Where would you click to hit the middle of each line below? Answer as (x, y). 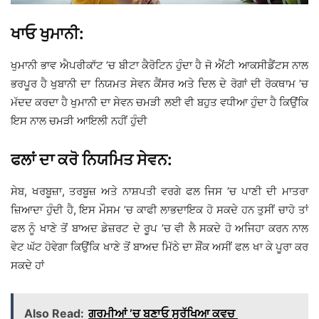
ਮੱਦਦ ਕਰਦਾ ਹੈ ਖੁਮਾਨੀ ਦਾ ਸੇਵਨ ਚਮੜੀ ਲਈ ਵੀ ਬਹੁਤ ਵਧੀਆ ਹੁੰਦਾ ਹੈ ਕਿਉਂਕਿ (159, 103)
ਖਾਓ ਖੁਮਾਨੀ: (47, 34)
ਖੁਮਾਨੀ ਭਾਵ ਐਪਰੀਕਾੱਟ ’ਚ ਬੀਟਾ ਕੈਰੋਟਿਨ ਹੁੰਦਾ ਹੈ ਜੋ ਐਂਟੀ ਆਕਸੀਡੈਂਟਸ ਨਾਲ (159, 66)
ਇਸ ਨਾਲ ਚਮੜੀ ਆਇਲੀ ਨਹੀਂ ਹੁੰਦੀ (79, 121)
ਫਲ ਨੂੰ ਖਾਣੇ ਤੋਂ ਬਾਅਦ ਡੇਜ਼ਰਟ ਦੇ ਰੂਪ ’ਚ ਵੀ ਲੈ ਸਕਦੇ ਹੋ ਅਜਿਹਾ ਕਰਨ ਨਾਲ (159, 229)
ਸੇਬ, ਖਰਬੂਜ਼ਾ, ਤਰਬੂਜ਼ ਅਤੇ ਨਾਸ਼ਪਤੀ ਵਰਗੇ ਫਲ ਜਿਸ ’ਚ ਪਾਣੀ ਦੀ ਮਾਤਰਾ (159, 192)
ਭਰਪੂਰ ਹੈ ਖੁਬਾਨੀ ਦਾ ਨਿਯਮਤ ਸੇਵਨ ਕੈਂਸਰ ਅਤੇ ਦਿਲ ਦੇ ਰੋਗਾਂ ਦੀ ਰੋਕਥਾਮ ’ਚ (159, 84)
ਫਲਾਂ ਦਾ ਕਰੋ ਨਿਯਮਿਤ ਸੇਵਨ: (91, 160)
